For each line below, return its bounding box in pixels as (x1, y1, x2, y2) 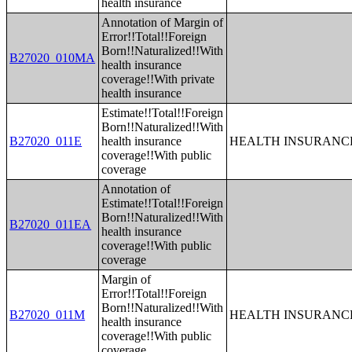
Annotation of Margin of (101, 16, 224, 29)
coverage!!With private (101, 72, 215, 86)
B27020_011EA (9, 218, 92, 231)
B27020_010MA (9, 51, 96, 64)
